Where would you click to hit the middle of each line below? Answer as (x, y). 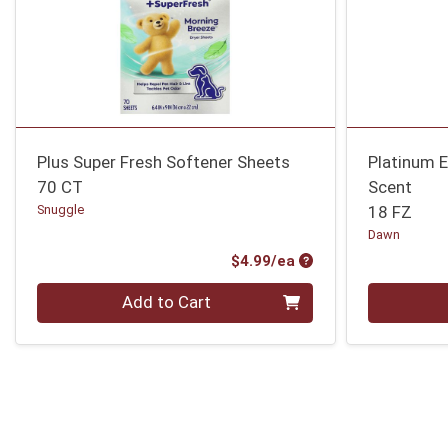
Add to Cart (167, 302)
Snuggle (61, 209)
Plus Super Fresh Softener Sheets (164, 161)
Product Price (348, 260)
